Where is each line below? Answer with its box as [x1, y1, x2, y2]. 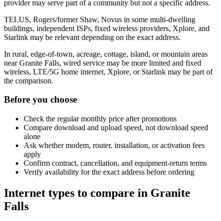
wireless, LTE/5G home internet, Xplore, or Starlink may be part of [4, 67, 213, 76]
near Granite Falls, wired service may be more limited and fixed [4, 58, 201, 67]
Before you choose [4, 94, 77, 105]
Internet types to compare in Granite [4, 186, 190, 199]
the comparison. [4, 76, 53, 85]
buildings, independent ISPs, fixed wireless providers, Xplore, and [4, 24, 210, 33]
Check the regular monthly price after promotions [24, 114, 177, 123]
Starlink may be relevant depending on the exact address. [4, 33, 181, 41]
